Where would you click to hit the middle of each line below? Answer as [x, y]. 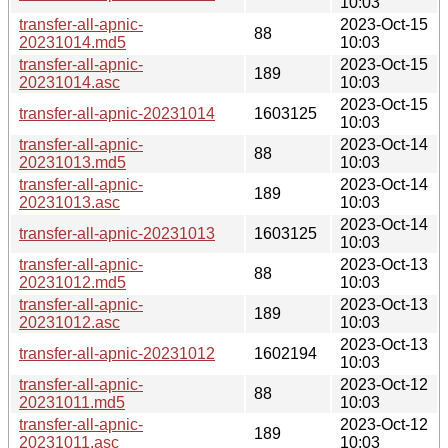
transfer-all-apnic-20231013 [117, 233]
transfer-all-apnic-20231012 [117, 353]
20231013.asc [69, 202]
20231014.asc [69, 82]
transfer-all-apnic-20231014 [117, 113]
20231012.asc [69, 322]
